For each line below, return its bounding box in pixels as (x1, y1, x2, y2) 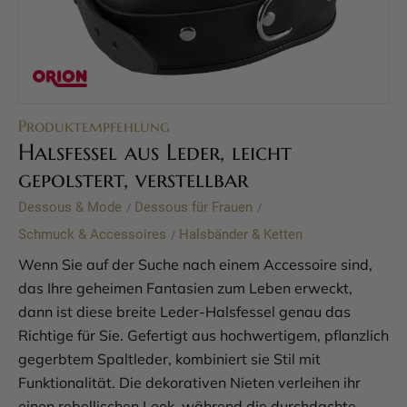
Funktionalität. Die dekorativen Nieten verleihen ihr (18, 373, 361, 392)
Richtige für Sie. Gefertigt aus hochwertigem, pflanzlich (18, 326, 389, 344)
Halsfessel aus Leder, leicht (18, 138, 292, 166)
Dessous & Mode (18, 199, 122, 215)
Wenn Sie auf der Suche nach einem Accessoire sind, (18, 255, 372, 273)
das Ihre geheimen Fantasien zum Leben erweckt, (18, 279, 352, 297)
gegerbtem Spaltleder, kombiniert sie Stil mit (18, 350, 321, 368)
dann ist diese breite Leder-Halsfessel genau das (18, 303, 351, 321)
